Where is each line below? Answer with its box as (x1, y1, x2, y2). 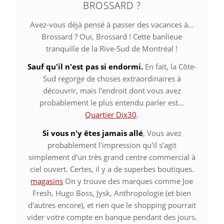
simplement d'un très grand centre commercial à (28, 152, 195, 162)
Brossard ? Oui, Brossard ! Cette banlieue (41, 31, 182, 41)
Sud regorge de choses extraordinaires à (42, 73, 181, 84)
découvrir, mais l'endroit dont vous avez (42, 85, 181, 96)
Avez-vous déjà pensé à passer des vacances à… (29, 19, 194, 29)
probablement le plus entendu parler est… (39, 97, 184, 108)
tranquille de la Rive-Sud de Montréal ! (46, 43, 178, 53)
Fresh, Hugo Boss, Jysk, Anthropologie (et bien (32, 188, 191, 198)
